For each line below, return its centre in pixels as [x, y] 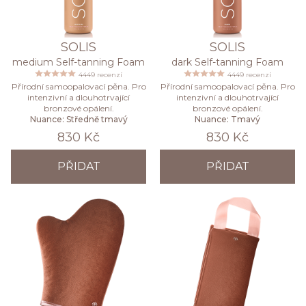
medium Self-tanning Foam [79, 62]
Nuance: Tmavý [227, 119]
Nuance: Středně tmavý [79, 119]
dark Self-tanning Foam [227, 62]
